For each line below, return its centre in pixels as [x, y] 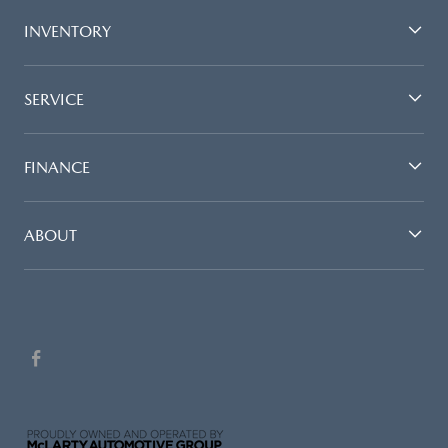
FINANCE [57, 167]
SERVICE [54, 99]
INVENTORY [67, 31]
